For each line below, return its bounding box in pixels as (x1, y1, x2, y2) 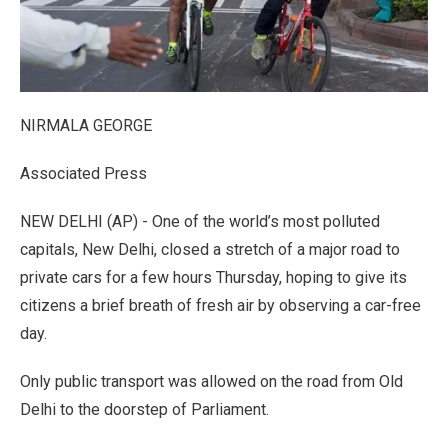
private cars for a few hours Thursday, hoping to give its (20, 267, 407, 287)
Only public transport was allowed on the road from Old (20, 371, 403, 391)
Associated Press (20, 163, 147, 183)
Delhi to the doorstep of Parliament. (20, 399, 269, 419)
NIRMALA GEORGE (20, 115, 152, 135)
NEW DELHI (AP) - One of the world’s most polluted (20, 211, 380, 231)
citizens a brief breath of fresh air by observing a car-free (20, 295, 421, 315)
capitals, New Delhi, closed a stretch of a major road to (20, 239, 400, 259)
